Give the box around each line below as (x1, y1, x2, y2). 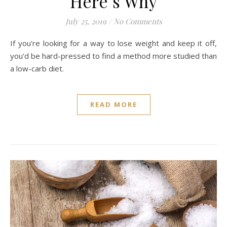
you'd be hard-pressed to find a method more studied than (10, 51, 217, 61)
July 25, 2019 (65, 16, 106, 27)
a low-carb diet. (10, 63, 64, 74)
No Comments (113, 16, 162, 27)
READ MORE (90, 100, 137, 109)
